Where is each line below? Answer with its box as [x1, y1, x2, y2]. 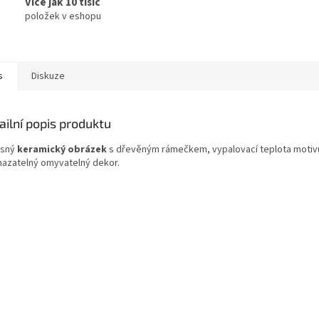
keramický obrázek [15, 142, 109, 157]
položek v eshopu [25, 9, 101, 24]
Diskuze [31, 68, 65, 83]
